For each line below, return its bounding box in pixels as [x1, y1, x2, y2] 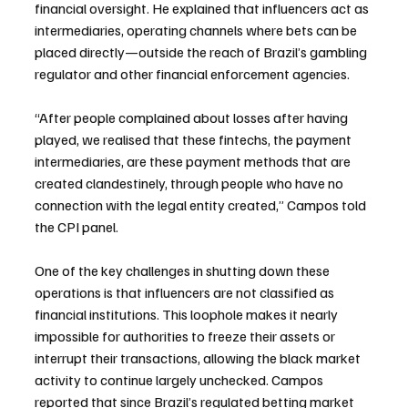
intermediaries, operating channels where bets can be [35, 21, 360, 40]
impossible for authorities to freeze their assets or [35, 327, 338, 346]
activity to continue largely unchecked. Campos [35, 371, 326, 390]
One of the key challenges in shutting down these [35, 261, 332, 280]
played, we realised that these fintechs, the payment [35, 130, 354, 149]
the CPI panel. [35, 218, 118, 237]
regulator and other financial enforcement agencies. [35, 65, 350, 84]
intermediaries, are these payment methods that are [35, 152, 353, 171]
